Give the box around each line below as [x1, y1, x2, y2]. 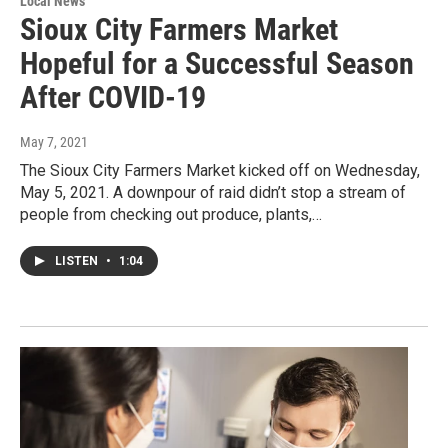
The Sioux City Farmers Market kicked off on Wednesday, [20, 160, 420, 180]
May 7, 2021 [20, 133, 88, 150]
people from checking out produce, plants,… [20, 204, 322, 224]
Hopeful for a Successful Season [20, 45, 414, 81]
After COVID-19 [20, 79, 206, 115]
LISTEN [55, 253, 101, 268]
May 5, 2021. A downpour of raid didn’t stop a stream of [20, 182, 406, 202]
